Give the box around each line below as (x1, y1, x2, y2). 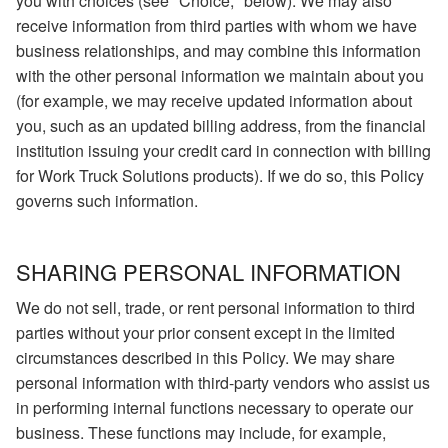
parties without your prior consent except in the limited (16, 320, 395, 344)
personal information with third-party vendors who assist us (16, 370, 430, 394)
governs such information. (16, 188, 198, 212)
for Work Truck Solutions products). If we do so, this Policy (16, 163, 424, 187)
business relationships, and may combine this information (16, 38, 421, 62)
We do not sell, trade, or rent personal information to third (16, 295, 415, 319)
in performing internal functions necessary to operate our (16, 395, 413, 419)
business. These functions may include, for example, (16, 420, 386, 444)
